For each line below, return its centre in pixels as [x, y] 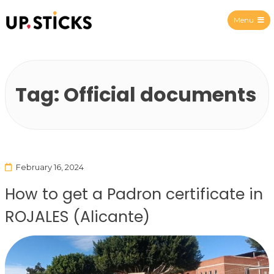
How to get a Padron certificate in [134, 194]
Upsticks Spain [91, 37]
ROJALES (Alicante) [77, 217]
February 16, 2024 [50, 167]
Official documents [160, 94]
